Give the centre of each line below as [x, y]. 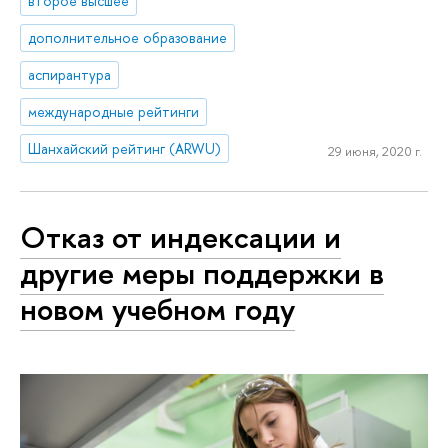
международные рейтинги [114, 111]
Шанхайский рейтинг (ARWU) [125, 148]
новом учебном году [157, 309]
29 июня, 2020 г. [374, 151]
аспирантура [70, 74]
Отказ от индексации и [180, 237]
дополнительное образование [128, 38]
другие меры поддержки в [202, 273]
